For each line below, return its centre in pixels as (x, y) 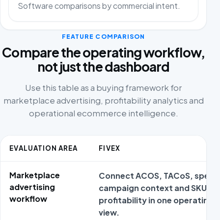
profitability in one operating (156, 200)
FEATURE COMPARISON (103, 37)
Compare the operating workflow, (103, 52)
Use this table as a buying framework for (104, 87)
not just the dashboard (103, 66)
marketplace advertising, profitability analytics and (103, 100)
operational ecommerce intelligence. (103, 113)
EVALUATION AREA (44, 148)
